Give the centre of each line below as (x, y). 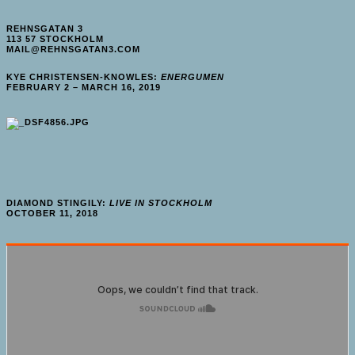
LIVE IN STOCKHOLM (161, 202)
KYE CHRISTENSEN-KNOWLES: (84, 77)
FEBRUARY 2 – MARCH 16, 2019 (84, 87)
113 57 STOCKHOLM (55, 39)
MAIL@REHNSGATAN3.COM (73, 49)
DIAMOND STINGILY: (58, 202)
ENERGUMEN (193, 77)
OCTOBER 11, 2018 (52, 213)
